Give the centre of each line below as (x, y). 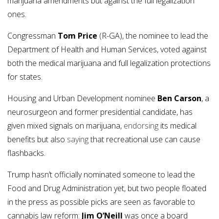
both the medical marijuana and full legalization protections (109, 63)
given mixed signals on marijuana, (66, 125)
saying (78, 139)
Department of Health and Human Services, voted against (107, 49)
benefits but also (37, 139)
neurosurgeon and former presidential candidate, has (100, 112)
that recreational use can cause (144, 139)
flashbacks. (26, 153)
